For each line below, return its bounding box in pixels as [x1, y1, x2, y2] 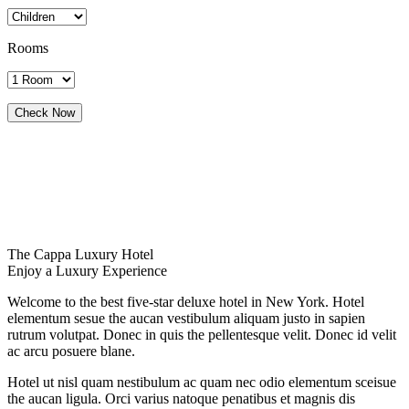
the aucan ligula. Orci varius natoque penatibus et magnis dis [7, 391, 355, 407]
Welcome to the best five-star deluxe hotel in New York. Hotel [7, 294, 364, 310]
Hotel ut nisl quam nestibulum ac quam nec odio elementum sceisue [7, 374, 396, 391]
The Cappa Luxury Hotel [7, 246, 153, 263]
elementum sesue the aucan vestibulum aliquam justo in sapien [7, 310, 365, 327]
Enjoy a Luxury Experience [7, 263, 167, 279]
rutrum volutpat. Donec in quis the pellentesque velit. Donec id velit [7, 327, 396, 343]
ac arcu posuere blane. [7, 343, 135, 360]
